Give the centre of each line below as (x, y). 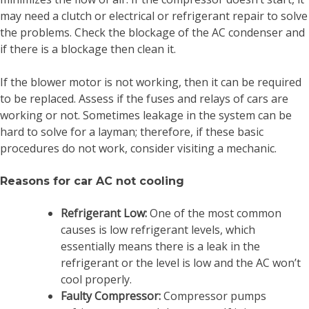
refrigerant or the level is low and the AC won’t (181, 262)
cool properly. (96, 279)
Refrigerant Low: (105, 213)
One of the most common (216, 213)
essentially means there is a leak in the (160, 246)
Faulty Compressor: (111, 296)
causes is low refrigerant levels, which (158, 229)
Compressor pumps (213, 296)
